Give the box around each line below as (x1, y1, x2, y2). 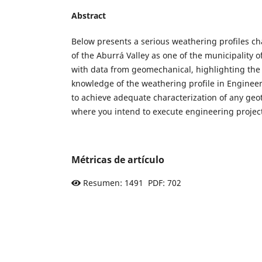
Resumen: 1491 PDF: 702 (81, 177, 184, 188)
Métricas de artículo (71, 153, 164, 166)
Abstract (71, 9, 106, 21)
